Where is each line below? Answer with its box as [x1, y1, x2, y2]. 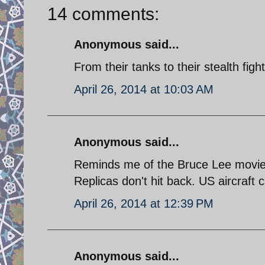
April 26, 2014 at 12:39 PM [74, 196, 214, 210]
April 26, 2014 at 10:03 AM [74, 82, 214, 96]
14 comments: [47, 4, 159, 24]
